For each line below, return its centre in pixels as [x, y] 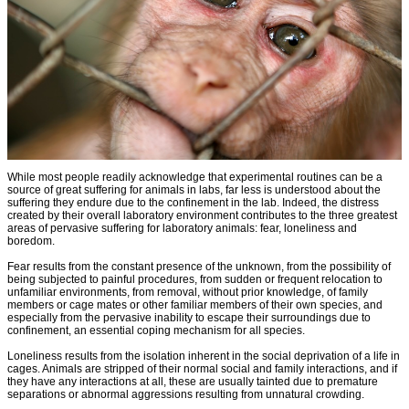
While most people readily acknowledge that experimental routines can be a [195, 177]
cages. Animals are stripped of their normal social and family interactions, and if [202, 368]
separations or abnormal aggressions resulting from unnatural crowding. [186, 394]
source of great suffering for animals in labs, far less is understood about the [194, 189]
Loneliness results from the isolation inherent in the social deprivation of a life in [204, 356]
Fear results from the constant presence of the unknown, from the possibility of [199, 266]
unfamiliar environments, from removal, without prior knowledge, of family [188, 292]
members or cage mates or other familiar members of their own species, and [195, 304]
